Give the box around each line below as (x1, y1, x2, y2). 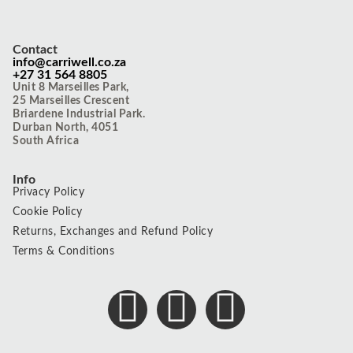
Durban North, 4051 (13, 122, 118, 133)
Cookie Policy (13, 206, 83, 217)
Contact (13, 43, 58, 56)
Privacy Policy (13, 187, 84, 198)
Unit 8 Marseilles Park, (13, 82, 129, 93)
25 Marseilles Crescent (13, 95, 129, 106)
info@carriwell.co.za (13, 56, 126, 69)
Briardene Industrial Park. (13, 109, 145, 120)
